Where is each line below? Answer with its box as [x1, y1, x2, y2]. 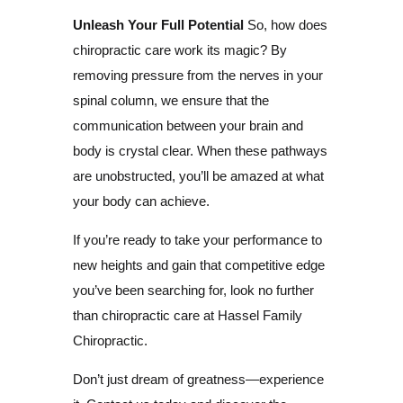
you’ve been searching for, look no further [72, 282, 314, 298]
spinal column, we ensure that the [72, 92, 269, 108]
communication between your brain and [72, 117, 303, 133]
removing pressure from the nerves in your [72, 67, 323, 83]
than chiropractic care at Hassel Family [72, 307, 302, 323]
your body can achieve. [72, 193, 210, 209]
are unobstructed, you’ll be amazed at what [72, 167, 324, 184]
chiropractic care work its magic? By [72, 41, 287, 58]
